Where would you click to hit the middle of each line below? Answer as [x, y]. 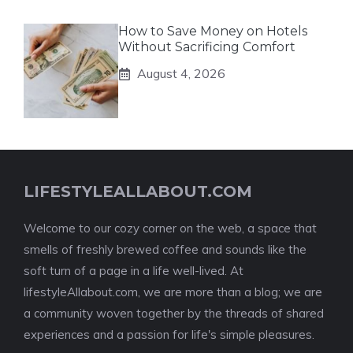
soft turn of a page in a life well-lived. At [134, 271]
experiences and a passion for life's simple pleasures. [169, 334]
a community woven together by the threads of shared [174, 313]
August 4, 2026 [181, 73]
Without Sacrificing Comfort [207, 47]
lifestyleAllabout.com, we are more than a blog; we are [173, 292]
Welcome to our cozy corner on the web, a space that [170, 228]
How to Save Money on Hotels [213, 31]
